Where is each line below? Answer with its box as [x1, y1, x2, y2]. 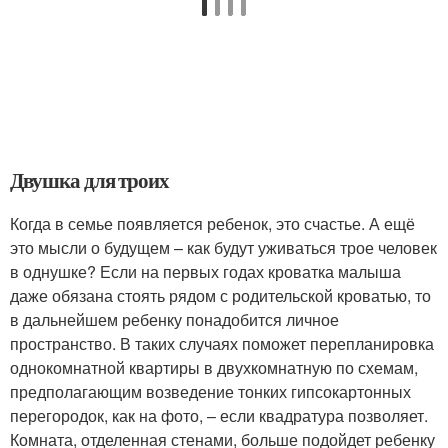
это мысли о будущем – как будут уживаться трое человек [10, 236, 437, 259]
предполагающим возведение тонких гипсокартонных [10, 380, 411, 403]
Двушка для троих [10, 165, 170, 195]
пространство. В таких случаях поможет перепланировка [10, 332, 434, 355]
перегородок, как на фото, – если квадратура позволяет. [10, 404, 428, 427]
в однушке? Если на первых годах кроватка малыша [10, 260, 401, 283]
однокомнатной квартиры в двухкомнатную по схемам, [10, 356, 418, 379]
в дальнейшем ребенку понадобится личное [10, 308, 339, 331]
